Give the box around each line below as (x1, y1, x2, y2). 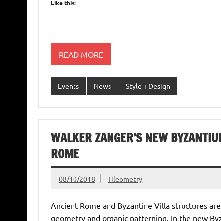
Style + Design (125, 81, 170, 90)
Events (58, 81, 79, 90)
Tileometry (108, 174, 143, 184)
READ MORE (58, 49, 103, 59)
